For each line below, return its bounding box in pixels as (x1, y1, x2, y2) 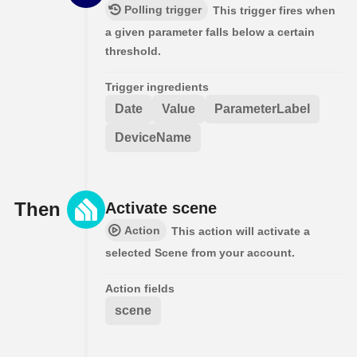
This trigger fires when (213, 3, 335, 17)
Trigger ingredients (105, 80, 209, 93)
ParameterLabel (214, 101, 310, 116)
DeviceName (115, 130, 191, 144)
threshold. (105, 44, 161, 57)
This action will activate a (171, 224, 310, 237)
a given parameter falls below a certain (105, 25, 315, 38)
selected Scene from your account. (105, 245, 295, 259)
